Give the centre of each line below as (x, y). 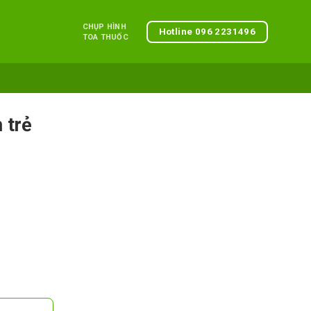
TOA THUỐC (105, 37)
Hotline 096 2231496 (207, 31)
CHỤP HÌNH (104, 27)
